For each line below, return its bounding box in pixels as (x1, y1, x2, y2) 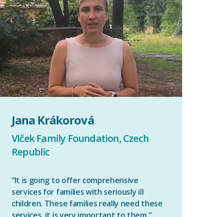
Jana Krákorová (12, 112, 94, 128)
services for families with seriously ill (12, 186, 144, 197)
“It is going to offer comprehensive (12, 175, 139, 186)
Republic (12, 145, 50, 158)
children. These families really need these (12, 198, 163, 209)
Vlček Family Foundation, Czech (12, 132, 149, 145)
